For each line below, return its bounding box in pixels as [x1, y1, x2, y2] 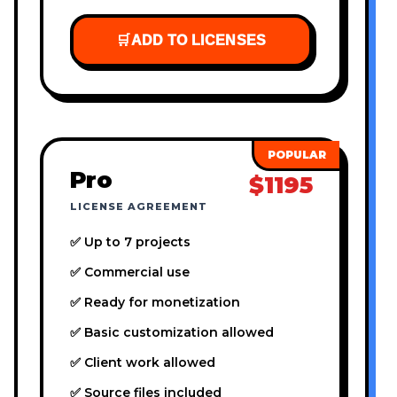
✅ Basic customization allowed [70, 324, 274, 341]
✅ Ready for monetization [70, 294, 240, 311]
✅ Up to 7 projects [70, 234, 191, 251]
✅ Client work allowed [70, 354, 215, 371]
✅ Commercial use [70, 264, 190, 281]
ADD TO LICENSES [130, 33, 267, 49]
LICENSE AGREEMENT [70, 200, 207, 214]
